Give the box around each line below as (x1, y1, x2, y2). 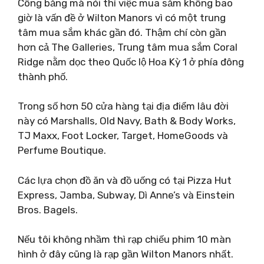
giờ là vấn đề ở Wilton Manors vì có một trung (18, 11, 226, 24)
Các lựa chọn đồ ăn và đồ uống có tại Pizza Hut (18, 174, 232, 186)
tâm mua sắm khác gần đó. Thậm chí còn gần (18, 26, 226, 38)
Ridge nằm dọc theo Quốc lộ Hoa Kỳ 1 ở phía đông (18, 55, 244, 68)
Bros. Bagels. (18, 203, 78, 216)
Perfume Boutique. (18, 144, 106, 156)
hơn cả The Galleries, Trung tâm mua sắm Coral (18, 41, 237, 53)
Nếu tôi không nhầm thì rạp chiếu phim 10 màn (18, 233, 231, 245)
